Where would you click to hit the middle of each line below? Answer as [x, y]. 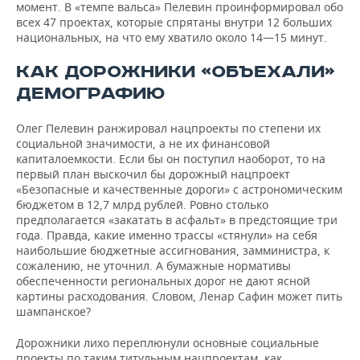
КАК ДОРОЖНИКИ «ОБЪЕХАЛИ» [176, 72]
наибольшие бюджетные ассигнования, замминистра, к [173, 250]
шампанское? [53, 311]
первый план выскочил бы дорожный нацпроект [153, 174]
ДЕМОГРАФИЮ [90, 94]
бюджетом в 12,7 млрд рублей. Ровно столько [142, 205]
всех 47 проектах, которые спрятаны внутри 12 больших [174, 22]
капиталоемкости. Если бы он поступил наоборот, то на [171, 159]
